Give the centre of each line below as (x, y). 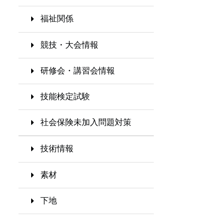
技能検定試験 (65, 97)
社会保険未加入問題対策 (86, 123)
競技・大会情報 (69, 45)
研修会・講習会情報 (78, 71)
